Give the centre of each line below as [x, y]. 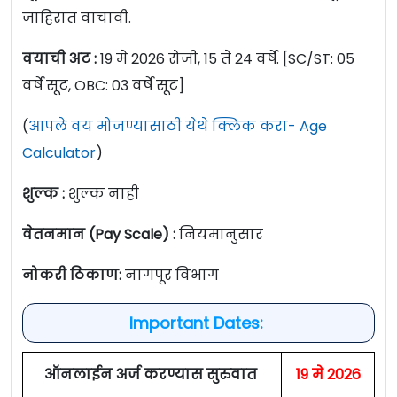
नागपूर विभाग [172, 276]
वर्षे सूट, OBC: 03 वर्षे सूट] [103, 86]
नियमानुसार [221, 235]
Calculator [59, 153]
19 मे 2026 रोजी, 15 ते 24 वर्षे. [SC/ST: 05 [227, 59]
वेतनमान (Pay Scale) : [99, 235]
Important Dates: [198, 323]
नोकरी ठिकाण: [74, 276]
